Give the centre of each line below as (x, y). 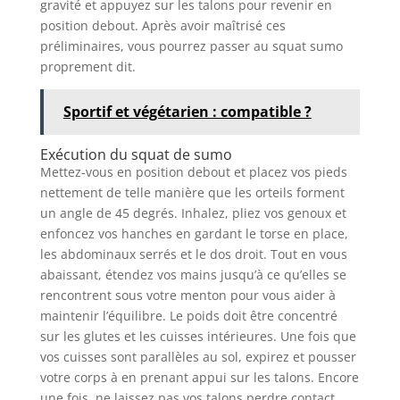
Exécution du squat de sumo (136, 155)
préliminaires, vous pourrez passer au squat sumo (191, 46)
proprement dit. (87, 67)
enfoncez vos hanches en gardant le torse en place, (194, 234)
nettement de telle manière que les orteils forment (192, 193)
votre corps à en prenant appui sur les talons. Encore (199, 378)
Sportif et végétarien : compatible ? (187, 112)
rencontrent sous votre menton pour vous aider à (187, 296)
